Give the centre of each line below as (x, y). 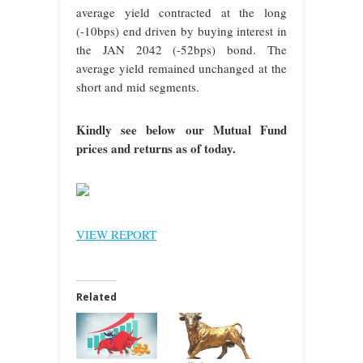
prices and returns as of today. (156, 149)
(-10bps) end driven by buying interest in (181, 31)
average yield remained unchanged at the (181, 68)
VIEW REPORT (116, 235)
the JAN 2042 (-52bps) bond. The (181, 50)
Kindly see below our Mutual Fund (181, 130)
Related (96, 297)
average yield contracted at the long (181, 13)
